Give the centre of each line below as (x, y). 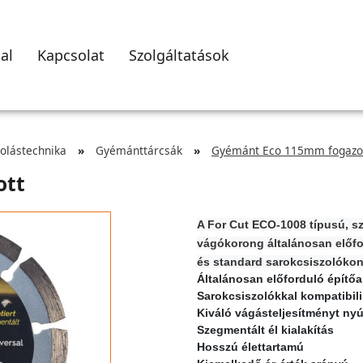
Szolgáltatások (179, 55)
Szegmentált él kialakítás (265, 330)
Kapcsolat (71, 55)
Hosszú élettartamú (250, 347)
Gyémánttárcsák (139, 150)
